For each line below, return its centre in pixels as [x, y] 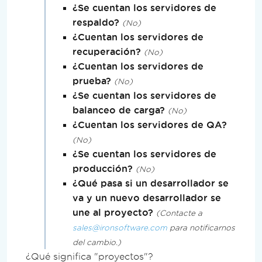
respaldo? [96, 22]
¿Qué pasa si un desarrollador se [151, 183]
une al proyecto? [113, 212]
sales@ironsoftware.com [120, 227]
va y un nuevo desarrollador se [147, 197]
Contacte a [181, 213]
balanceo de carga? [119, 110]
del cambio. [95, 242]
